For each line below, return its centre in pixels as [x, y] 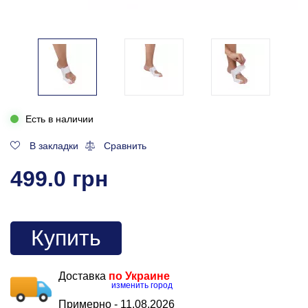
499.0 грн [59, 178]
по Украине [139, 276]
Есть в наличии [59, 119]
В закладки [54, 145]
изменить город [142, 285]
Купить [66, 238]
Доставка [84, 276]
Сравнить [125, 145]
